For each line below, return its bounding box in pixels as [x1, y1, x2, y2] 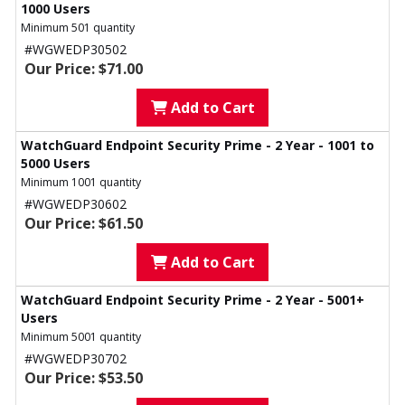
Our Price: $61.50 [24, 213, 143, 234]
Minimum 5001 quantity [21, 329, 141, 345]
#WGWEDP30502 [24, 41, 127, 59]
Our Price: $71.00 [24, 59, 143, 80]
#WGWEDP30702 [24, 350, 127, 368]
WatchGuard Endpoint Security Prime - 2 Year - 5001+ [21, 291, 364, 309]
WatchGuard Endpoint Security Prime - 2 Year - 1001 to [21, 137, 374, 155]
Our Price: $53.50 [24, 368, 143, 389]
